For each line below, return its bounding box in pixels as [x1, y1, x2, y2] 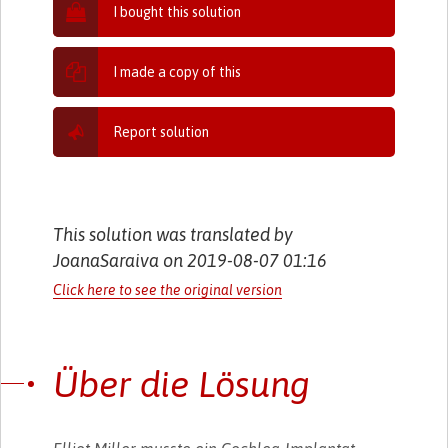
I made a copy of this [113, 63, 242, 80]
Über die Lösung [53, 362, 311, 405]
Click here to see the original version [53, 281, 283, 298]
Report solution [113, 123, 210, 140]
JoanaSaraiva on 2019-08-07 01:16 [53, 249, 328, 271]
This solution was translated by [53, 223, 294, 245]
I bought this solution [113, 3, 242, 20]
